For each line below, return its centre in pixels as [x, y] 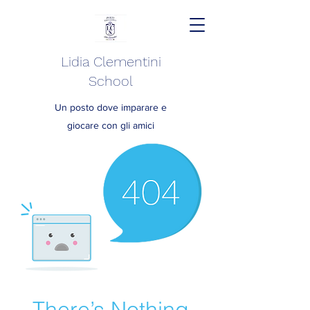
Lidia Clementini [111, 62]
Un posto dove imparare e [111, 107]
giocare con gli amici [111, 125]
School [111, 81]
